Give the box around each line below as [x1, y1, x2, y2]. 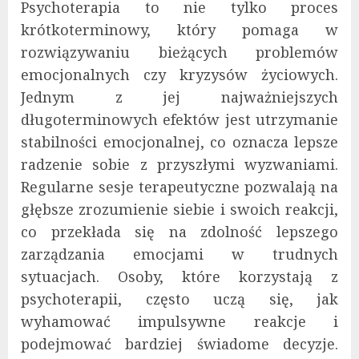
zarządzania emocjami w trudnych [21, 244, 338, 264]
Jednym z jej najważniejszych [21, 87, 338, 107]
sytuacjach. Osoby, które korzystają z [21, 266, 338, 286]
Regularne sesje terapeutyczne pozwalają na [21, 176, 338, 196]
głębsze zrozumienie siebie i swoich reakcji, [21, 199, 338, 219]
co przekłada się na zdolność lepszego [21, 221, 338, 241]
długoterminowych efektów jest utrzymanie [21, 109, 338, 129]
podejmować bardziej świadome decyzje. [21, 333, 338, 353]
